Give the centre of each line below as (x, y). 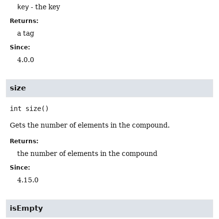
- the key (44, 7)
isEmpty (26, 208)
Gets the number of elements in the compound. (90, 125)
